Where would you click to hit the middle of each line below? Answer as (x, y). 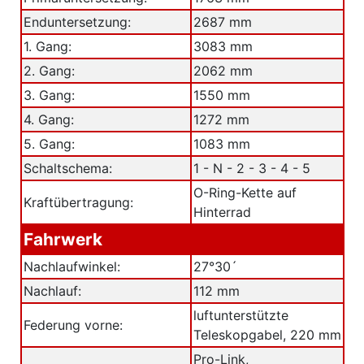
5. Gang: (49, 143)
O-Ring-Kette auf (245, 192)
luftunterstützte (240, 315)
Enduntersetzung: (77, 22)
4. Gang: (48, 119)
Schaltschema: (67, 168)
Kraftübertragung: (78, 202)
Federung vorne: (73, 325)
